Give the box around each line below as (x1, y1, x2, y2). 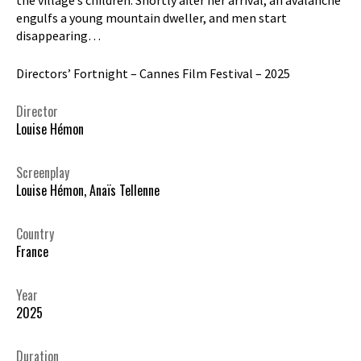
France (16, 242, 48, 262)
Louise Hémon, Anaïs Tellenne (16, 180, 160, 201)
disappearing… (16, 27, 101, 44)
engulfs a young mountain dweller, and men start (16, 9, 287, 26)
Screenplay (16, 163, 69, 183)
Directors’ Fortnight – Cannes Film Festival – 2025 (16, 64, 290, 81)
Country (16, 224, 54, 244)
